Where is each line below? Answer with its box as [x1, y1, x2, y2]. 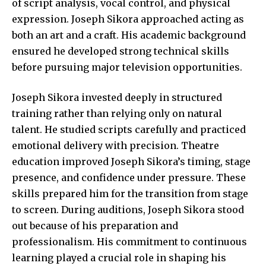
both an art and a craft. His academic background [12, 28, 246, 41]
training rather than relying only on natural [12, 107, 222, 119]
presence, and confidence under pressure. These [12, 171, 246, 183]
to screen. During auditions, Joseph [12, 203, 183, 216]
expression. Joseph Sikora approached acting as [12, 12, 244, 25]
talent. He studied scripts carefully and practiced [12, 123, 246, 135]
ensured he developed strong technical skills [12, 45, 229, 57]
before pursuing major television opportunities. [12, 61, 242, 73]
